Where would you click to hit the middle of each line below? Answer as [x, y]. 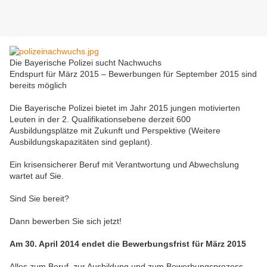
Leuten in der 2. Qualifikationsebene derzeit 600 [100, 119]
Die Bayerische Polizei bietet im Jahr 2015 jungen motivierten [125, 108]
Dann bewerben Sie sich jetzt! [66, 221]
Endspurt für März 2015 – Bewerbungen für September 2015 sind [133, 74]
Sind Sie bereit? [39, 199]
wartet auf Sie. [37, 176]
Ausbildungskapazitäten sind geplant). [81, 142]
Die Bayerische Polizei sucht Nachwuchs [86, 63]
